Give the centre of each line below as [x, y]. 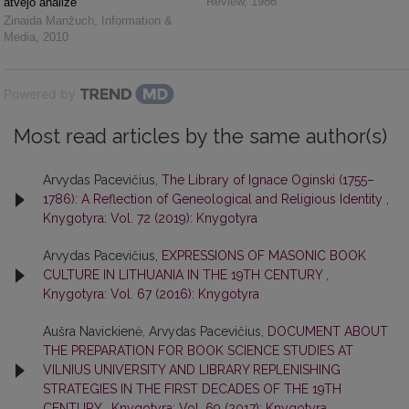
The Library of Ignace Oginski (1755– [268, 180]
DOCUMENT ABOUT [328, 332]
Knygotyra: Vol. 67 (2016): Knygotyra [151, 294]
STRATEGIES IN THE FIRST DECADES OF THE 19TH [192, 389]
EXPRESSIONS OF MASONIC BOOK [264, 256]
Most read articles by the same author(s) [200, 137]
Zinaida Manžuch [49, 21]
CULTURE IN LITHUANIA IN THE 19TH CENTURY [184, 275]
